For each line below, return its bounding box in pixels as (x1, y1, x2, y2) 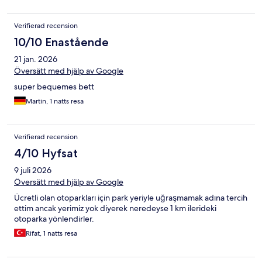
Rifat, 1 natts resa (26, 229, 77, 239)
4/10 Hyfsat (14, 146, 78, 161)
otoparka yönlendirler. (14, 213, 94, 225)
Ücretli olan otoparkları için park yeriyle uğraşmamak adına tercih (14, 192, 247, 204)
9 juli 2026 (14, 165, 51, 176)
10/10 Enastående (14, 35, 109, 50)
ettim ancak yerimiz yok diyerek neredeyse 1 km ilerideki (14, 203, 216, 214)
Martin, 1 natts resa (26, 96, 84, 106)
